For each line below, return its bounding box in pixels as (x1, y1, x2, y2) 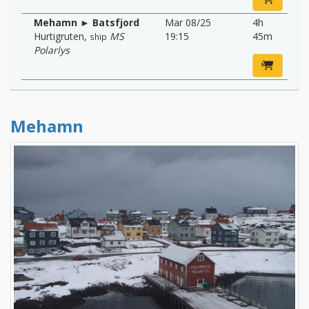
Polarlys (34, 43, 70, 57)
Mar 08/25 (165, 15, 211, 29)
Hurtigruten (34, 29, 84, 43)
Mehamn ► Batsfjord (34, 15, 139, 29)
